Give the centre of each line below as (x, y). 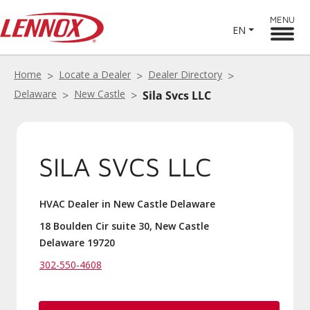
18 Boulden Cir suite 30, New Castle (124, 226)
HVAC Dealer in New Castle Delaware (127, 204)
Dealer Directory (185, 74)
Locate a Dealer (95, 74)
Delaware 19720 (77, 243)
